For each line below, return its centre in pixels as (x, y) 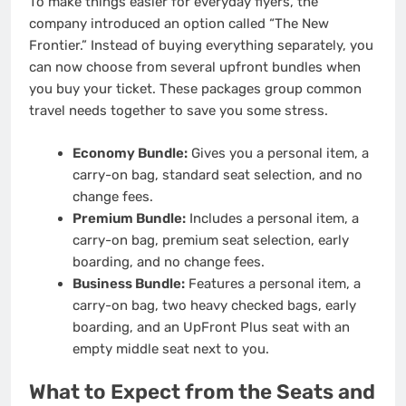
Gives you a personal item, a (278, 153)
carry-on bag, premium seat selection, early (210, 240)
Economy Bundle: (130, 153)
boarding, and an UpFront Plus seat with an (211, 327)
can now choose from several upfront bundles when (195, 68)
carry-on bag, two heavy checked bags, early (214, 305)
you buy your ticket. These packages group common (195, 89)
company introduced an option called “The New (179, 24)
